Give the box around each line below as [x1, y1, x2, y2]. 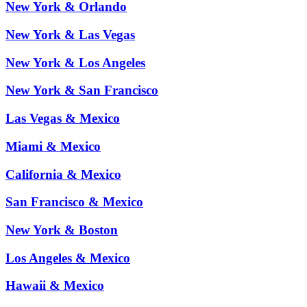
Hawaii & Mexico [5, 278, 104, 293]
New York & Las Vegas [5, 27, 135, 42]
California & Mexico [5, 167, 121, 182]
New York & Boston [5, 223, 118, 237]
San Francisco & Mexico [5, 195, 143, 210]
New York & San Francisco [5, 83, 158, 98]
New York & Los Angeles [5, 55, 145, 70]
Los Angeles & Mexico [5, 250, 130, 265]
